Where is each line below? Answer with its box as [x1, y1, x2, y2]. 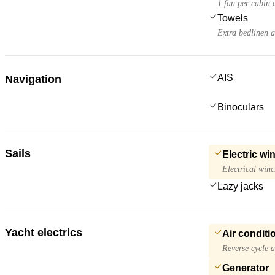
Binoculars [217, 101, 264, 112]
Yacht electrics [5, 226, 82, 239]
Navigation [5, 72, 61, 85]
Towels [217, 12, 248, 23]
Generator [222, 262, 269, 273]
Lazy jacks [217, 180, 263, 192]
